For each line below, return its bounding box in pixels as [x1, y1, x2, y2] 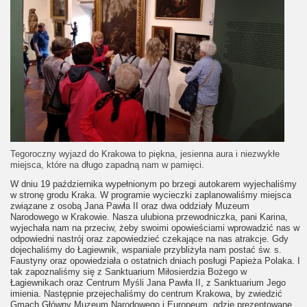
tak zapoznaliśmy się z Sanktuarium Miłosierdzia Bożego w [10, 266, 247, 277]
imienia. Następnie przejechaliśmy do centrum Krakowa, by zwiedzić [10, 288, 282, 299]
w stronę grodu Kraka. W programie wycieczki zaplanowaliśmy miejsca [10, 189, 291, 200]
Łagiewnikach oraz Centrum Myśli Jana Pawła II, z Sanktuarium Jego [10, 277, 286, 288]
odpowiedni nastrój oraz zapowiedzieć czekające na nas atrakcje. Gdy [10, 233, 288, 244]
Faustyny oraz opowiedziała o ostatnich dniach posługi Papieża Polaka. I [10, 255, 300, 266]
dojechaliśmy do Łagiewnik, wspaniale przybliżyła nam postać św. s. [10, 244, 282, 255]
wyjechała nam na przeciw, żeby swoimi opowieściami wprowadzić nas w [10, 222, 299, 233]
